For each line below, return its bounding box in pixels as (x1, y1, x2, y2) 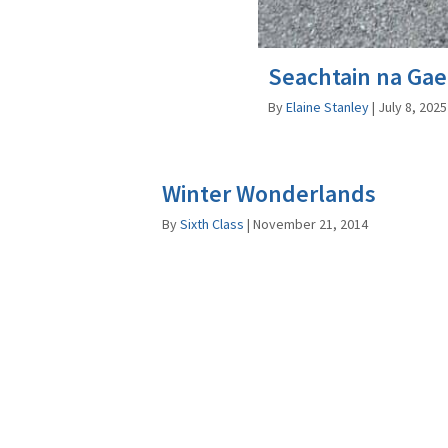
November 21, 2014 (253, 215, 368, 234)
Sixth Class (180, 215, 244, 234)
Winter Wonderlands (162, 178, 376, 210)
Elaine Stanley (286, 98, 369, 117)
